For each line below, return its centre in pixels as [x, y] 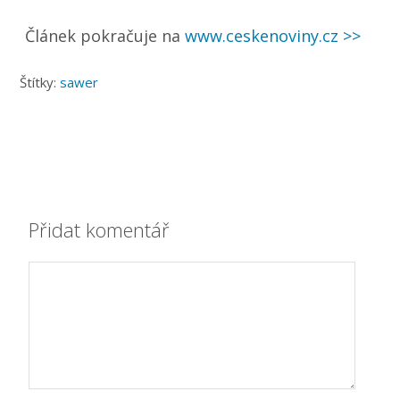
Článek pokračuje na [105, 36]
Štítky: [40, 83]
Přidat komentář [100, 230]
